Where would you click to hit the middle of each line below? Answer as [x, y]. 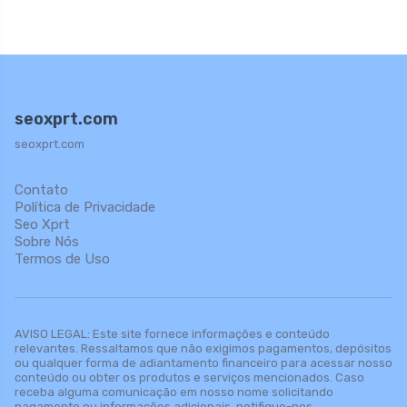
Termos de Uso [62, 259]
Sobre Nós [47, 242]
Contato [41, 190]
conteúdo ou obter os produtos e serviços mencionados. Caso [189, 378]
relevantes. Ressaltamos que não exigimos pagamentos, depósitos [203, 349]
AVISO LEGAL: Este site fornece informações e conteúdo [172, 334]
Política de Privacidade [85, 208]
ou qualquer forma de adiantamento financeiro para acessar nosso [203, 363]
